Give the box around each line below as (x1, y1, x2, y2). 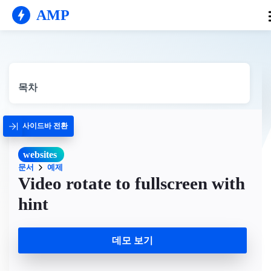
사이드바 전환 (22, 122, 68, 130)
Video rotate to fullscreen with (18, 174, 245, 193)
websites (23, 149, 57, 160)
